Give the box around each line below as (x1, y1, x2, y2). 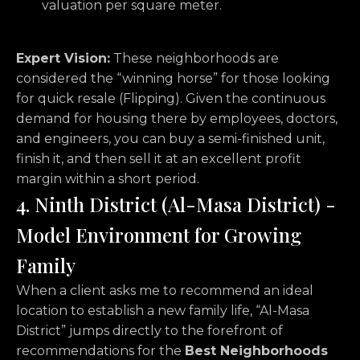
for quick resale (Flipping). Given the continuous (16, 91, 325, 107)
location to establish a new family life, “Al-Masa (16, 303, 309, 319)
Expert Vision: (16, 51, 110, 67)
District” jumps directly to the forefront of (16, 323, 283, 339)
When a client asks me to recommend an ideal (16, 283, 313, 299)
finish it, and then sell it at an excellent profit (16, 151, 301, 167)
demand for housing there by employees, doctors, (16, 111, 337, 127)
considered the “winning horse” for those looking (16, 71, 330, 87)
